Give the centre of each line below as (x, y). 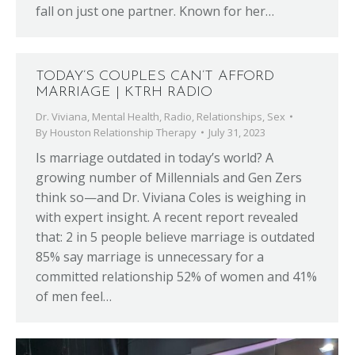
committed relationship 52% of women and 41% (176, 277)
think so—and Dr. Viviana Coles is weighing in (171, 197)
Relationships (229, 116)
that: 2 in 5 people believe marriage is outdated (175, 237)
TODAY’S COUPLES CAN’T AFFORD (155, 76)
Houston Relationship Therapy (123, 132)
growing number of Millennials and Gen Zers (169, 177)
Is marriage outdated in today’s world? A (155, 158)
